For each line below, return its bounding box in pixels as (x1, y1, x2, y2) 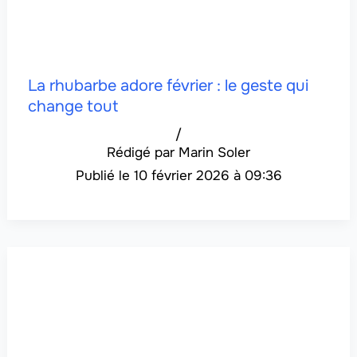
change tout (27, 96, 118, 117)
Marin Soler (178, 144, 250, 162)
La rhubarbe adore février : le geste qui (27, 76, 308, 96)
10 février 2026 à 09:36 (133, 167, 282, 185)
